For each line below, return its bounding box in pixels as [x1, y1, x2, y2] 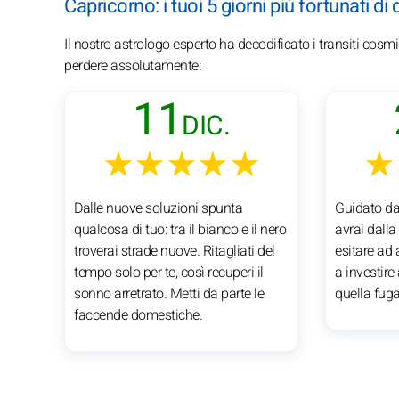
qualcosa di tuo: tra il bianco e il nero [74, 218, 286, 240]
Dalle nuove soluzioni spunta [74, 197, 242, 219]
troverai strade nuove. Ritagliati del [74, 240, 275, 262]
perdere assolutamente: [64, 54, 200, 77]
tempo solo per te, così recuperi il [74, 261, 264, 283]
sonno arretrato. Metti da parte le [74, 282, 264, 305]
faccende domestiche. [74, 304, 202, 326]
